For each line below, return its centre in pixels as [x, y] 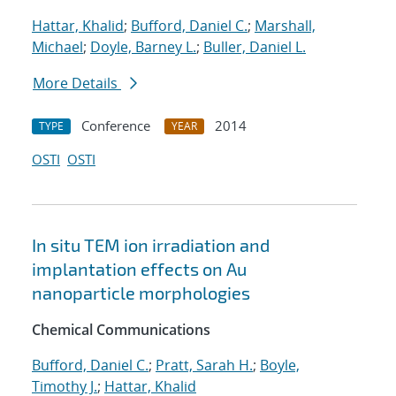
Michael [57, 47]
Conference [116, 126]
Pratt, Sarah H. [204, 366]
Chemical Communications [121, 330]
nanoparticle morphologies [141, 293]
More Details [77, 84]
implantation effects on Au [139, 269]
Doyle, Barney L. [143, 47]
